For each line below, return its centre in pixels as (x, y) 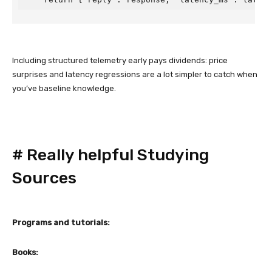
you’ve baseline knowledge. (64, 88)
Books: (25, 252)
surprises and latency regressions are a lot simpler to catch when (135, 74)
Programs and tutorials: (61, 223)
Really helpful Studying (118, 155)
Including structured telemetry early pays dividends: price (120, 60)
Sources (44, 178)
